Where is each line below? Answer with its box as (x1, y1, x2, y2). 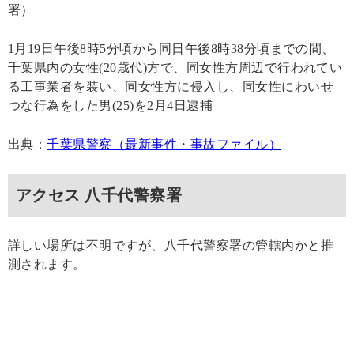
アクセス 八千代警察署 (16, 186, 183, 204)
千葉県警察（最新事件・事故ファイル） (47, 137, 282, 151)
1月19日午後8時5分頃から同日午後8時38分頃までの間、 (8, 41, 335, 55)
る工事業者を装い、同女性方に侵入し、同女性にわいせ (8, 79, 333, 93)
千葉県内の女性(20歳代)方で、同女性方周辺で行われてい (8, 60, 343, 74)
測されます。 (8, 257, 86, 271)
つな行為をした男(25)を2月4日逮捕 (8, 98, 213, 112)
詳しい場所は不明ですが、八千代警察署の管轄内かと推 (8, 238, 333, 252)
